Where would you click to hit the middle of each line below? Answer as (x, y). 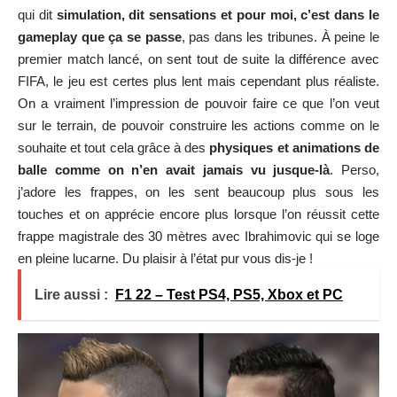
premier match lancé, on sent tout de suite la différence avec (198, 59)
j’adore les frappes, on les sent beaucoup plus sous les (198, 192)
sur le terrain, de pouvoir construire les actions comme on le (198, 126)
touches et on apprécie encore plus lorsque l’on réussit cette (198, 214)
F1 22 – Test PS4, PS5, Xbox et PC (229, 295)
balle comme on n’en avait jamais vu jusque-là (174, 170)
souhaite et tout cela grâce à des (114, 148)
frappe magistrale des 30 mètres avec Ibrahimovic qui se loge (198, 237)
